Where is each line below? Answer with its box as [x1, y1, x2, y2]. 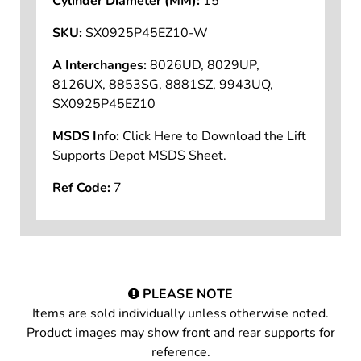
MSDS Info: [52, 147, 119, 165]
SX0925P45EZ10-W [85, 44, 208, 62]
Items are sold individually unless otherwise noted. [32, 324, 329, 342]
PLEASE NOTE [139, 305, 234, 323]
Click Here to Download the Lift [122, 147, 306, 165]
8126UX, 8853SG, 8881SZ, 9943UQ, [52, 95, 273, 114]
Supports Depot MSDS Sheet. [52, 166, 226, 185]
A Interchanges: [52, 76, 147, 94]
